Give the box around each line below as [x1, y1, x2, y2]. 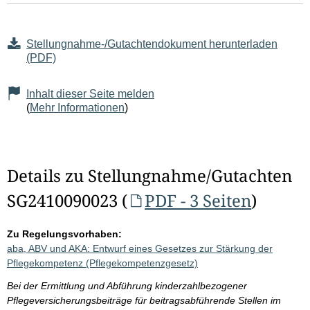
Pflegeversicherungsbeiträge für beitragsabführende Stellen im [7, 295, 281, 307]
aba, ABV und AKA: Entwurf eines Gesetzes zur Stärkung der [7, 243, 273, 255]
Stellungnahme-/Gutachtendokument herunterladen [26, 38, 277, 51]
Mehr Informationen [30, 102, 125, 114]
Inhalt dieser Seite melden [26, 88, 154, 100]
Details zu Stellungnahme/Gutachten [7, 164, 292, 188]
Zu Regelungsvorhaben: [7, 228, 122, 240]
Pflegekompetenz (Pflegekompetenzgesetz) [7, 257, 198, 269]
